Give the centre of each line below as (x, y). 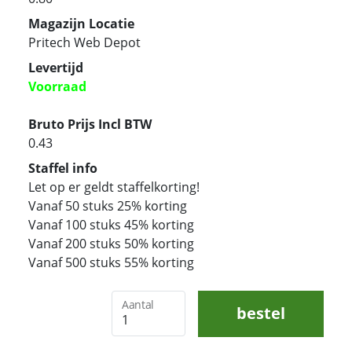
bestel (261, 313)
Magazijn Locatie (81, 24)
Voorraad (57, 87)
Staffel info (63, 169)
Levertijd (56, 68)
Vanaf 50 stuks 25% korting (108, 206)
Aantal (138, 305)
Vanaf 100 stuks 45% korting (111, 225)
